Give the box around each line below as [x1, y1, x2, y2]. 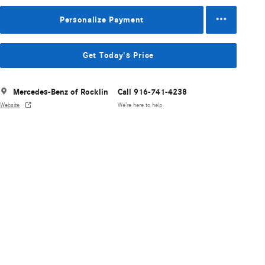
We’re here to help [118, 102, 162, 109]
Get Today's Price [83, 50, 154, 61]
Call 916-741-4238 [118, 86, 187, 97]
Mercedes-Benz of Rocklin [13, 86, 108, 97]
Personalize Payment [59, 14, 144, 25]
